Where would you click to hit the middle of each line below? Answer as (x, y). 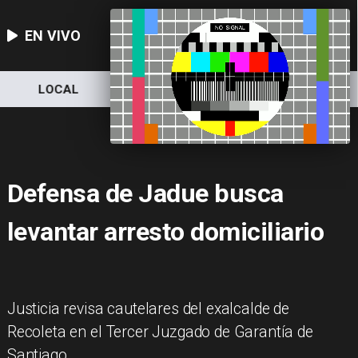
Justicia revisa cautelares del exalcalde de (148, 308)
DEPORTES (298, 89)
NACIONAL (178, 89)
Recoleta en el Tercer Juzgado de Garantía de (160, 332)
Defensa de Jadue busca (145, 194)
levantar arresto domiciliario (165, 232)
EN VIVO (53, 35)
